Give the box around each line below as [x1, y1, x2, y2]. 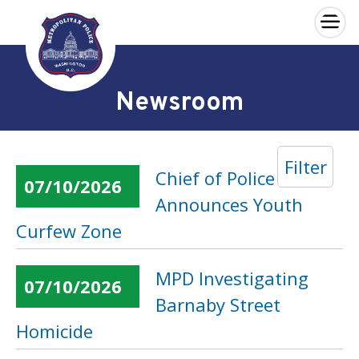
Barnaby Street [155, 292, 280, 317]
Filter [284, 155, 327, 179]
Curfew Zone [16, 219, 122, 243]
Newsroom [115, 87, 244, 119]
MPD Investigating [155, 266, 309, 290]
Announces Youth [155, 192, 303, 216]
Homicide [16, 319, 93, 343]
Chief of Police [155, 166, 275, 190]
